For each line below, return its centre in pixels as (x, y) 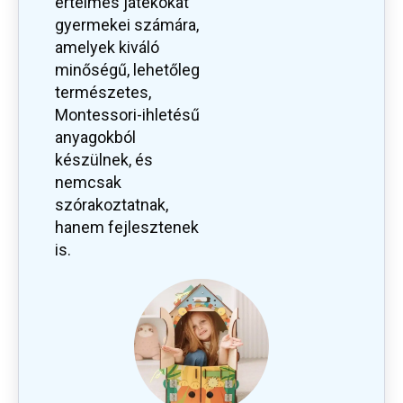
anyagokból (95, 138)
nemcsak (88, 183)
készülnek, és (104, 160)
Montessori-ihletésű (127, 115)
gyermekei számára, (127, 25)
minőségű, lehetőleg (127, 70)
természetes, (103, 93)
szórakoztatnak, (112, 205)
